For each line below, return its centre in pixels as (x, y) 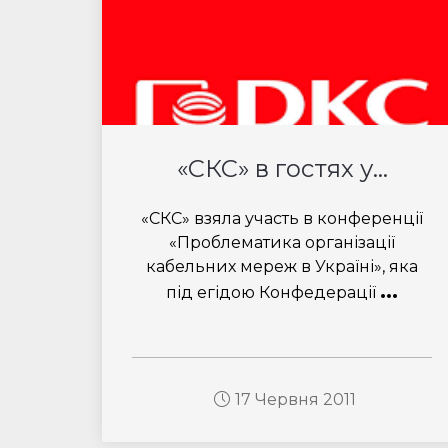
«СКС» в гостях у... (282, 168)
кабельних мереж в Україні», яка (282, 266)
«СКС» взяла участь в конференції (282, 218)
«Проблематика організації (282, 242)
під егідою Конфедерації (273, 292)
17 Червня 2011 (295, 399)
